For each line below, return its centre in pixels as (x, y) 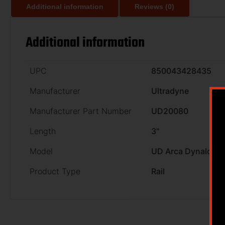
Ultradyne (170, 91)
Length (43, 131)
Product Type (55, 171)
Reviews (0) (154, 6)
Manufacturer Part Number (81, 111)
